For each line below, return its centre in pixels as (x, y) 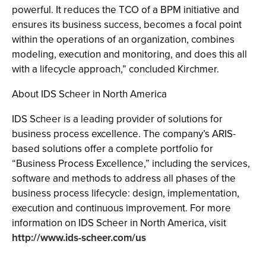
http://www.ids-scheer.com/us (79, 238)
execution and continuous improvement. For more (121, 208)
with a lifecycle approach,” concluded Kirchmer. (115, 69)
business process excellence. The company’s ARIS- (124, 134)
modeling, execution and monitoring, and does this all (129, 54)
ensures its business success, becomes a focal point (127, 25)
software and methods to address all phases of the (124, 178)
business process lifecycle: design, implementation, (126, 193)
